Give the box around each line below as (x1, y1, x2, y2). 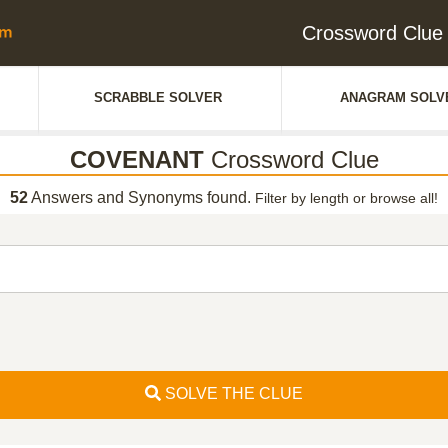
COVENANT (69, 146, 204, 173)
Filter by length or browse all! (255, 190, 438, 206)
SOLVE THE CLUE (161, 385, 303, 402)
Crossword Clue (203, 146, 379, 173)
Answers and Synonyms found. (28, 189, 255, 206)
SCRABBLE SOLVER (94, 90, 222, 105)
